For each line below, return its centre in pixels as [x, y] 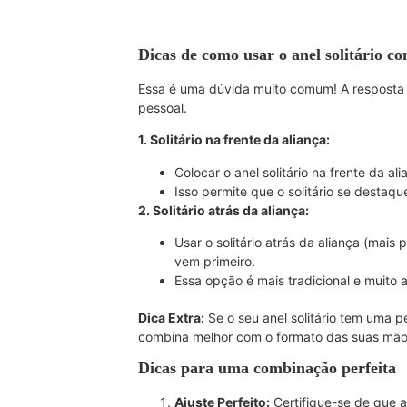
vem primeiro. [215, 262]
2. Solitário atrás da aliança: [223, 210]
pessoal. [163, 107]
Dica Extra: [171, 318]
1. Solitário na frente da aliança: [234, 140]
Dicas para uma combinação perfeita [267, 368]
